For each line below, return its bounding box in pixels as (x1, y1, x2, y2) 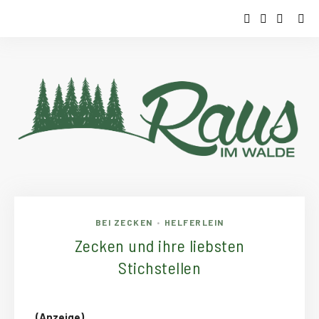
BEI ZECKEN (95, 217, 153, 228)
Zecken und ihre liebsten (74, 235, 245, 256)
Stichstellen (118, 257, 201, 278)
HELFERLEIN (164, 217, 224, 228)
